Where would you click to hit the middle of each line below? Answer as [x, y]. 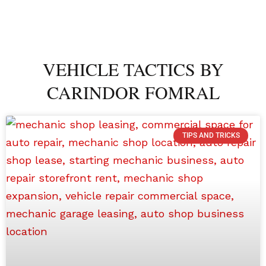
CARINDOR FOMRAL [133, 92]
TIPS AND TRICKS [211, 136]
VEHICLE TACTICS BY [133, 69]
